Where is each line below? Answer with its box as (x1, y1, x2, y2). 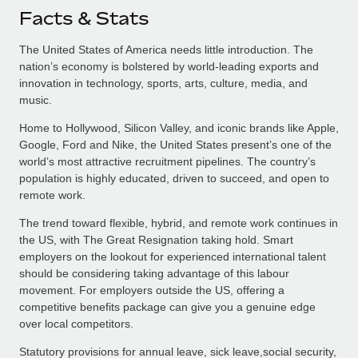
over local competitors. (19, 316, 133, 330)
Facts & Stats (19, 7, 149, 29)
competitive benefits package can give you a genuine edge (19, 300, 316, 313)
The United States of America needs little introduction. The (19, 42, 313, 56)
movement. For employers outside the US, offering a (19, 283, 284, 296)
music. (19, 93, 52, 106)
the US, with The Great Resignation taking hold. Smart (19, 233, 293, 246)
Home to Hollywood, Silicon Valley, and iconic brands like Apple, (19, 121, 339, 134)
